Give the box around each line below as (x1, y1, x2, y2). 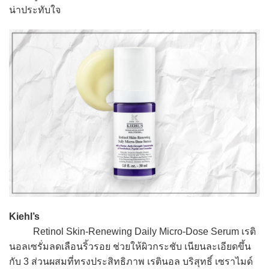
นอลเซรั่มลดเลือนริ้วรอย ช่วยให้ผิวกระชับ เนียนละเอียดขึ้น (9, 241, 251, 252)
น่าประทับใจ (9, 5, 61, 15)
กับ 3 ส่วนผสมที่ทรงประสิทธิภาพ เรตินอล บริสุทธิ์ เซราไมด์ (9, 256, 253, 267)
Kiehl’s (9, 211, 40, 222)
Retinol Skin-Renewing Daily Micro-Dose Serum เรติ (9, 226, 256, 237)
